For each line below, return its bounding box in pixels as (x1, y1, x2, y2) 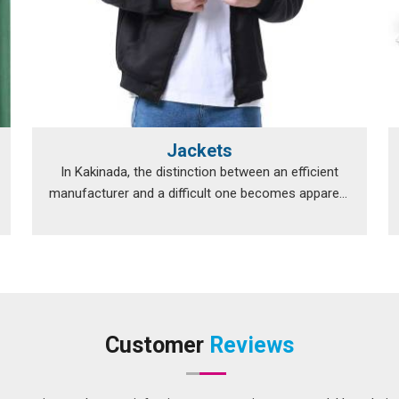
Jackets (167, 140, 232, 161)
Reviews (209, 332, 294, 358)
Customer (105, 332, 209, 358)
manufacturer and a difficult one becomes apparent (48, 185, 351, 201)
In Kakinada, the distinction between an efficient (61, 164, 338, 180)
